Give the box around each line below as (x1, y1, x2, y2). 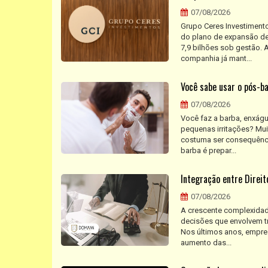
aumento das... (181, 237, 232, 247)
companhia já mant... (181, 53, 252, 63)
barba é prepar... (181, 145, 236, 155)
